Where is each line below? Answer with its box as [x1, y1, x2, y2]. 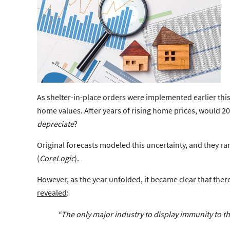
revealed [37, 187, 67, 198]
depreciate [37, 118, 74, 129]
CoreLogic [40, 152, 74, 163]
